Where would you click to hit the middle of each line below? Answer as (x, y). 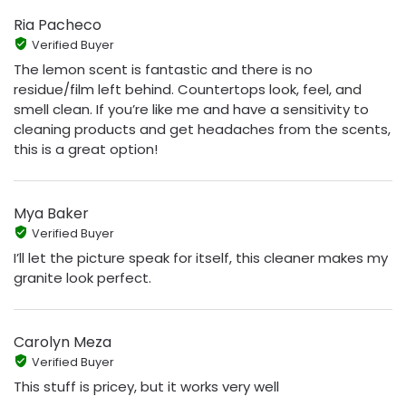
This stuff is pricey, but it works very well (146, 387)
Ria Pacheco (58, 24)
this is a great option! (86, 150)
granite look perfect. (82, 278)
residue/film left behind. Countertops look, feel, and (188, 90)
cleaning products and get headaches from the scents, (202, 130)
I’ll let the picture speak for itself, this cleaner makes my (201, 258)
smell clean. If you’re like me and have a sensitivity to (191, 110)
